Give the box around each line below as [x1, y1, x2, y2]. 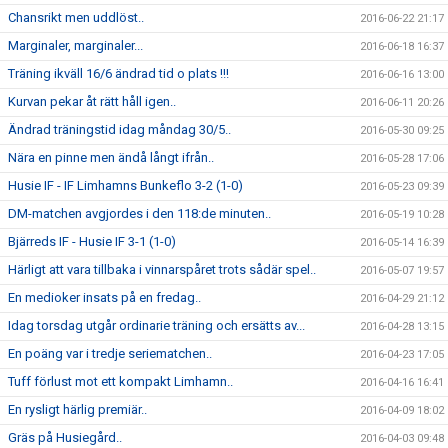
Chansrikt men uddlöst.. [8, 10, 144, 25]
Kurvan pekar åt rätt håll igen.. [8, 94, 176, 109]
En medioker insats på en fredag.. [8, 290, 201, 305]
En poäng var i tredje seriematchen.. [8, 346, 212, 361]
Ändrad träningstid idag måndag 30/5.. [8, 122, 231, 137]
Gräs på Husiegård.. [8, 430, 122, 445]
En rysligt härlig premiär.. [8, 402, 147, 417]
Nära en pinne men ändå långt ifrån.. [8, 150, 214, 165]
